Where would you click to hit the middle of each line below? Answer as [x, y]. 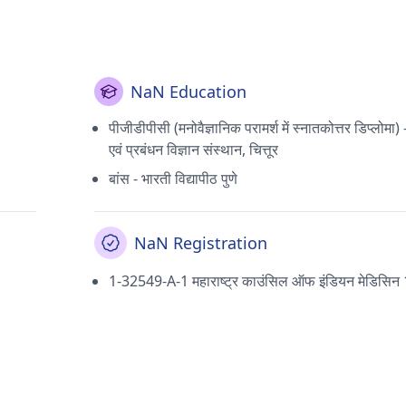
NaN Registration [201, 243]
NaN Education [188, 92]
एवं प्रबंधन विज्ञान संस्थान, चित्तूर [193, 150]
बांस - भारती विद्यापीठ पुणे [173, 179]
